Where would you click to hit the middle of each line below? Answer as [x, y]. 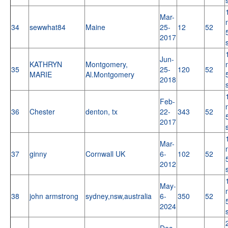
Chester [43, 111]
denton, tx [103, 111]
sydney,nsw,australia [120, 196]
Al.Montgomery [111, 74]
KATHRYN [46, 64]
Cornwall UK [106, 153]
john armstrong [55, 196]
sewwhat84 [49, 27]
